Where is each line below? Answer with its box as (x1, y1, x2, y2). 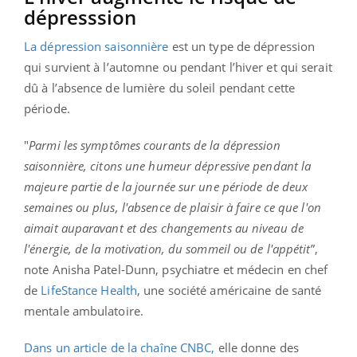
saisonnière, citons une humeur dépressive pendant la (24, 157, 312, 174)
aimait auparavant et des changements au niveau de (24, 219, 304, 236)
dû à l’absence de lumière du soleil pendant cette (24, 79, 295, 96)
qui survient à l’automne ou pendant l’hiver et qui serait (24, 58, 332, 75)
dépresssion (24, 3, 136, 30)
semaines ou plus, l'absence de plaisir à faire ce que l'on (24, 198, 321, 215)
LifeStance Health (41, 281, 138, 298)
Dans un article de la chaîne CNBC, (24, 339, 215, 355)
